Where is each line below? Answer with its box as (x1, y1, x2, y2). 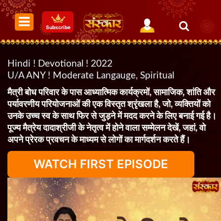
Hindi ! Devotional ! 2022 (7, 59, 112, 69)
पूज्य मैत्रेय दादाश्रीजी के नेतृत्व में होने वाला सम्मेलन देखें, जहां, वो (7, 124, 206, 133)
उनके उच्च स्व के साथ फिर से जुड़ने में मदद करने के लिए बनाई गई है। (7, 112, 217, 121)
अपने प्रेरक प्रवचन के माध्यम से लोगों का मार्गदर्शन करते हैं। (7, 136, 190, 145)
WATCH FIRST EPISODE (34, 157, 168, 171)
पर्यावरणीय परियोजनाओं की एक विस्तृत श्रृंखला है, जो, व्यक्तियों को (7, 100, 211, 109)
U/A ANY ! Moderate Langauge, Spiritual (7, 71, 174, 80)
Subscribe (45, 24, 71, 31)
